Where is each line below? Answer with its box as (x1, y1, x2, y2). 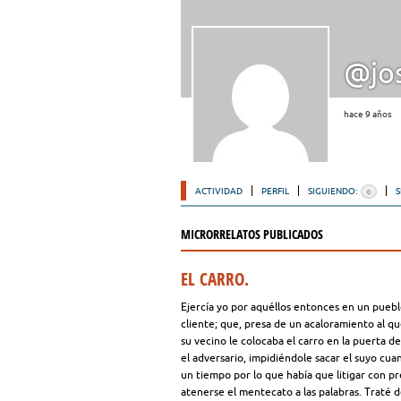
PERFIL (261, 185, 289, 196)
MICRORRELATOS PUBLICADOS (181, 226, 323, 243)
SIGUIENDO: (308, 185, 359, 196)
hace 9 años (344, 109, 391, 120)
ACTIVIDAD (195, 185, 243, 196)
